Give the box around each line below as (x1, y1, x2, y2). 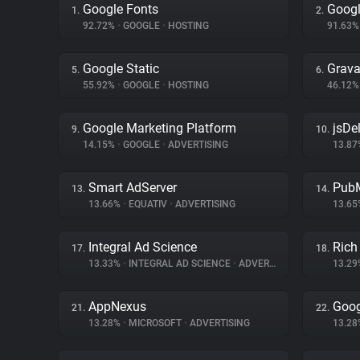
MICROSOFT (126, 317, 184, 329)
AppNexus (88, 299, 146, 314)
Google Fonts (83, 2, 158, 17)
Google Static (83, 61, 159, 76)
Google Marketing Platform (83, 121, 236, 136)
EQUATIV (126, 198, 170, 210)
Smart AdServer (88, 180, 177, 195)
